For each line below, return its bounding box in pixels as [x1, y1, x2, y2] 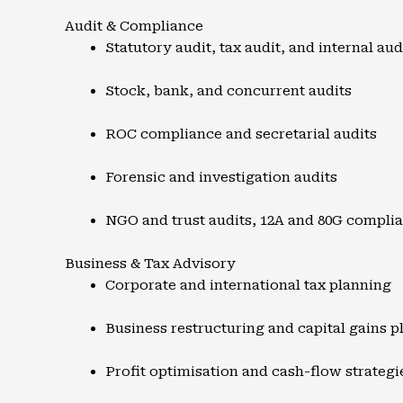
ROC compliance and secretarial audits [105, 126, 377, 142]
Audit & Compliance [65, 18, 203, 34]
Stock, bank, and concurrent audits [105, 83, 352, 99]
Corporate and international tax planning [105, 277, 391, 293]
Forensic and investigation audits [105, 169, 337, 185]
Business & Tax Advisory [65, 255, 236, 272]
